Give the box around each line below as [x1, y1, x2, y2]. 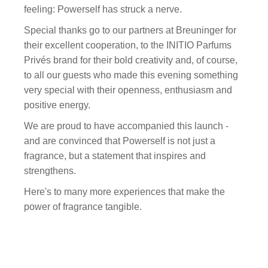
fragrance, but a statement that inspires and [24, 151, 206, 161]
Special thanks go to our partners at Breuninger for [24, 25, 237, 35]
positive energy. [24, 100, 91, 110]
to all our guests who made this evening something [24, 70, 239, 80]
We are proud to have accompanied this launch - [24, 121, 229, 131]
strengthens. [24, 166, 77, 176]
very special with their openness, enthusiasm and [24, 85, 233, 95]
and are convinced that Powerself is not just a [24, 136, 216, 146]
